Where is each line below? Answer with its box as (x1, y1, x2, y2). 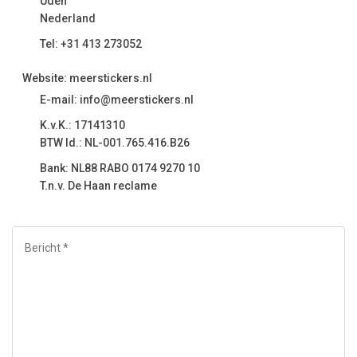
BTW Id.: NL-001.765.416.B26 (40, 136, 190, 149)
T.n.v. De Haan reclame (40, 179, 157, 192)
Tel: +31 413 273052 (40, 37, 142, 50)
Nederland (40, 12, 96, 25)
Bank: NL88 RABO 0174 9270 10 (40, 162, 200, 175)
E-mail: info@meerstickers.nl (40, 93, 194, 106)
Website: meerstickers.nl (22, 72, 152, 84)
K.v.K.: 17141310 (40, 119, 125, 131)
